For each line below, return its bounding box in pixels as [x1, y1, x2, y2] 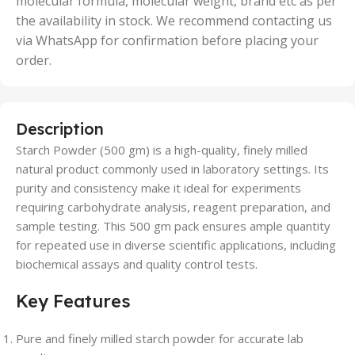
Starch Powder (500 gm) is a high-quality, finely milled [16, 142, 307, 158]
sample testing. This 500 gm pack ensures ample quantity [16, 218, 330, 234]
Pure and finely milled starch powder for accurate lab [16, 330, 303, 346]
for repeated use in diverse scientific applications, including [16, 237, 336, 253]
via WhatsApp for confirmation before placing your [16, 32, 319, 49]
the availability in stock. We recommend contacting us [16, 12, 332, 29]
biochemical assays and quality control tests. [16, 256, 258, 272]
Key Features [16, 290, 131, 312]
